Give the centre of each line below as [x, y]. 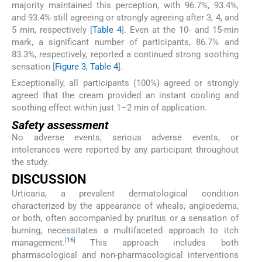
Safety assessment [60, 125]
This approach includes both [157, 242]
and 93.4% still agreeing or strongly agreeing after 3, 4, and [125, 17]
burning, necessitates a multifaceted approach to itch [125, 230]
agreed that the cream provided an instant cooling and [125, 96]
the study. [30, 162]
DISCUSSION [49, 179]
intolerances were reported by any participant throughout [125, 149]
